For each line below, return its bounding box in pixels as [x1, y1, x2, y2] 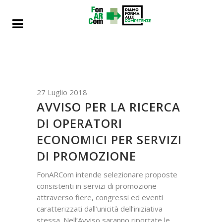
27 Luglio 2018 [37, 87, 87, 97]
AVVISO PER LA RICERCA [37, 99, 180, 115]
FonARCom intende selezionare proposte [37, 169, 177, 179]
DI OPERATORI [37, 115, 122, 131]
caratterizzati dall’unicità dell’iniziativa [37, 204, 163, 214]
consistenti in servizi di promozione [37, 181, 157, 191]
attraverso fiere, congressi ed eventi [37, 192, 163, 202]
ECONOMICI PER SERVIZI [37, 131, 182, 148]
